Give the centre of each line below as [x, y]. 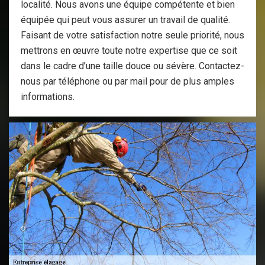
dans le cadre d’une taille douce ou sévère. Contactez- [132, 66]
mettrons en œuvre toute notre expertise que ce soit [129, 51]
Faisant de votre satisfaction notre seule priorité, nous [132, 35]
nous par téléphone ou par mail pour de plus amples [127, 81]
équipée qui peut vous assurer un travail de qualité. [125, 20]
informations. [48, 97]
